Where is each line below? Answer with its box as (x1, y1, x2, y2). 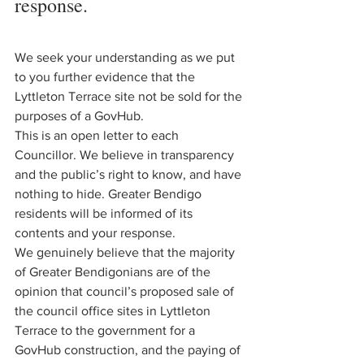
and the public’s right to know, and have (15, 167, 245, 181)
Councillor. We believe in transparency (15, 148, 237, 162)
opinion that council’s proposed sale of (15, 284, 237, 298)
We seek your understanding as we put (15, 50, 238, 64)
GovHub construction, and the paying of (15, 343, 244, 357)
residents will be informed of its (15, 206, 196, 220)
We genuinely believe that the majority (15, 245, 238, 259)
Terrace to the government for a (15, 323, 198, 337)
